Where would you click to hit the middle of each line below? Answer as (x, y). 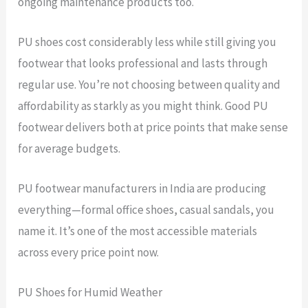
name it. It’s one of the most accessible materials (138, 231)
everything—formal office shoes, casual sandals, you (146, 209)
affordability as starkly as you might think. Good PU (143, 106)
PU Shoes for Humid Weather (90, 293)
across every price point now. (89, 252)
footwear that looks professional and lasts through (143, 63)
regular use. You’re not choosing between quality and (150, 84)
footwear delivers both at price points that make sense (153, 127)
